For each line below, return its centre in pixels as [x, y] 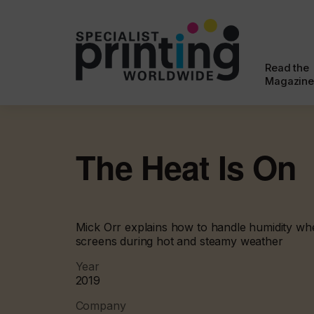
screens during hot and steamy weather [179, 241]
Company [101, 305]
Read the [287, 68]
